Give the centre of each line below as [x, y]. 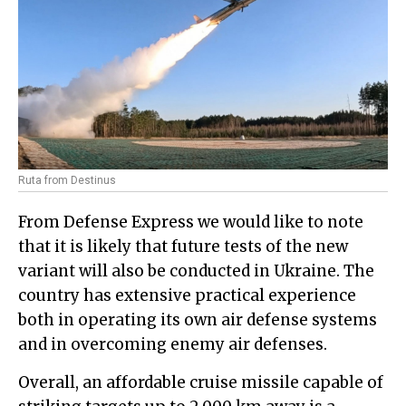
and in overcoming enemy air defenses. [173, 345]
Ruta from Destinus [67, 181]
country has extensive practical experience [187, 296]
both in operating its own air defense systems [198, 320]
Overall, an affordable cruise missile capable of [201, 383]
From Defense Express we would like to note [191, 222]
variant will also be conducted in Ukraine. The [196, 271]
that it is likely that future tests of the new [183, 247]
